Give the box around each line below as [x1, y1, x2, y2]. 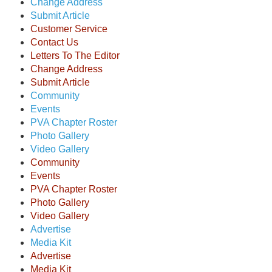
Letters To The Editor [30, 50, 120, 61]
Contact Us [30, 37, 78, 47]
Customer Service [30, 24, 107, 34]
